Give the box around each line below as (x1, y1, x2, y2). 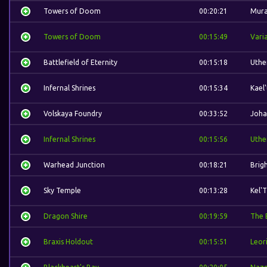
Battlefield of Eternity (44, 58, 117, 66)
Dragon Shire (44, 212, 88, 220)
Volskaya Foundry (44, 110, 102, 117)
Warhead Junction (44, 161, 105, 169)
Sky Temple (44, 187, 81, 194)
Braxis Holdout (44, 238, 93, 246)
